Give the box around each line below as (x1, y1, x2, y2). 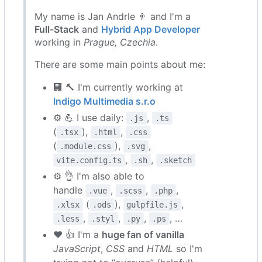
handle (53, 184, 85, 196)
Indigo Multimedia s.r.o (53, 95, 156, 107)
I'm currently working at (75, 81, 183, 93)
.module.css (60, 141, 112, 151)
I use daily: (74, 111, 126, 123)
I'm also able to (74, 170, 144, 182)
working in (35, 36, 84, 48)
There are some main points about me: (35, 58, 205, 70)
